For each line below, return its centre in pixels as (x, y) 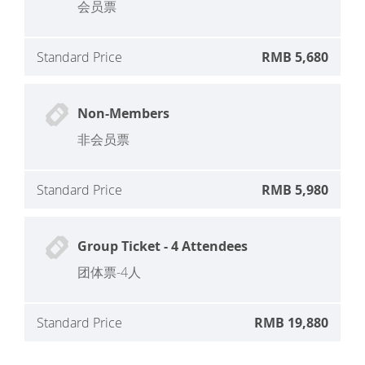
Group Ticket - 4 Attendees (163, 246)
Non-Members (123, 113)
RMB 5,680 (295, 57)
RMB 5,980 (295, 190)
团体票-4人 (109, 272)
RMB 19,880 (291, 323)
